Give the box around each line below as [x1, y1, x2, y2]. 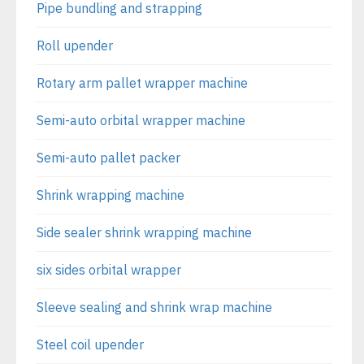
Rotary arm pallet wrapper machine [37, 75, 248, 91]
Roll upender [37, 37, 113, 54]
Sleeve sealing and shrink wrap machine [37, 299, 272, 315]
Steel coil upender [37, 336, 144, 353]
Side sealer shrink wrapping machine [37, 224, 252, 240]
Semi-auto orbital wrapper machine [37, 112, 245, 128]
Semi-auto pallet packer [37, 149, 180, 166]
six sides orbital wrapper [37, 262, 181, 278]
